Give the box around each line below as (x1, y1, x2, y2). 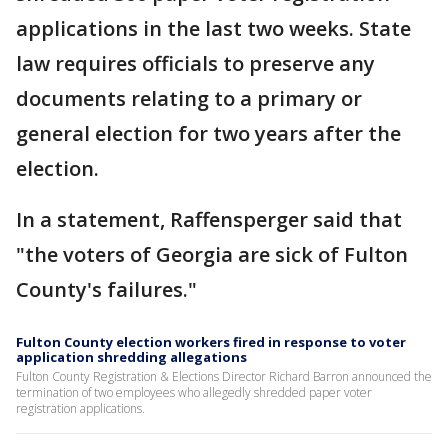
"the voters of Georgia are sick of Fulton (16, 241, 408, 268)
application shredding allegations (16, 348, 247, 366)
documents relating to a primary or (16, 85, 362, 112)
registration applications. (16, 400, 145, 417)
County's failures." (16, 276, 197, 303)
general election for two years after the (16, 120, 401, 147)
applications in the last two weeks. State (16, 15, 411, 42)
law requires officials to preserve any (16, 50, 375, 77)
